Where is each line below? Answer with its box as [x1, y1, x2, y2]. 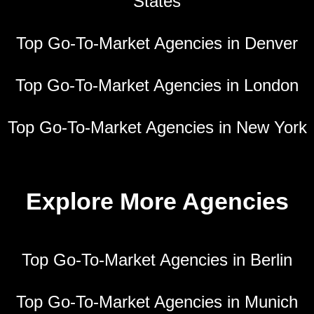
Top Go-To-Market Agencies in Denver [16, 34, 298, 53]
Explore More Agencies [25, 188, 289, 215]
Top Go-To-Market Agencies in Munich [16, 292, 298, 312]
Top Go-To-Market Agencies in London [15, 76, 299, 95]
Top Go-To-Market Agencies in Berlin [22, 250, 292, 270]
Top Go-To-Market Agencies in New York [7, 118, 307, 137]
